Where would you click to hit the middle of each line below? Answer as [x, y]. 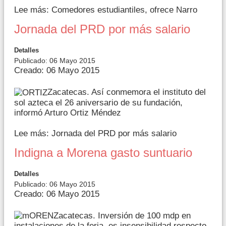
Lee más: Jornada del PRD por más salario [95, 133]
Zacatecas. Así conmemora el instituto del [127, 92]
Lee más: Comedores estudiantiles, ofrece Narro [106, 10]
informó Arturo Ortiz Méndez [68, 112]
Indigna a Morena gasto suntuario [103, 153]
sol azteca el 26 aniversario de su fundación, [98, 102]
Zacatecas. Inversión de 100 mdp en [122, 215]
